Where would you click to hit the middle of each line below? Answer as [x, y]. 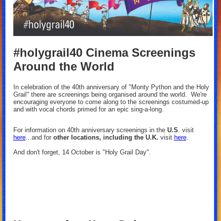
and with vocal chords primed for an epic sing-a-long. [89, 109]
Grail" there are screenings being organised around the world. [102, 94]
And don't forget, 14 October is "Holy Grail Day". [82, 152]
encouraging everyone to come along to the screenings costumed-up [111, 102]
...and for [39, 138]
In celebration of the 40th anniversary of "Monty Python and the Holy [111, 87]
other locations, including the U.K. [107, 138]
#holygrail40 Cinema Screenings [104, 52]
